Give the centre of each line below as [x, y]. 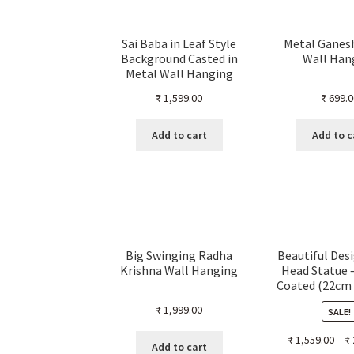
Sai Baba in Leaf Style [179, 44]
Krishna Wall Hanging [179, 271]
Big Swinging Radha [179, 256]
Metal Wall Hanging [179, 74]
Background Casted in [179, 59]
